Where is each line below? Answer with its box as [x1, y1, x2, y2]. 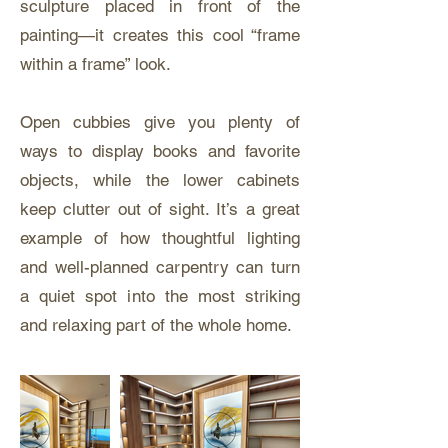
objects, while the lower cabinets [20, 170, 300, 190]
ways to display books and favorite [20, 141, 300, 161]
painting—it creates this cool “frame [20, 25, 300, 45]
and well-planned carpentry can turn [20, 257, 300, 277]
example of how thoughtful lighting [20, 228, 300, 248]
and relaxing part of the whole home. [20, 315, 292, 335]
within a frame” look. [20, 54, 171, 74]
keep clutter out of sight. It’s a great [20, 199, 300, 219]
